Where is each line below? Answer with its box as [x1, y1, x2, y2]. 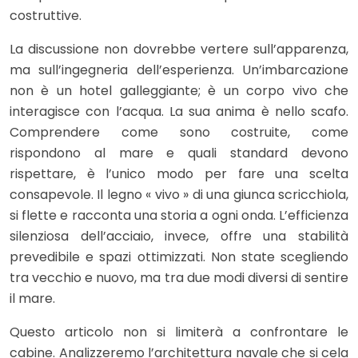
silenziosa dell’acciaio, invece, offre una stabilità [10, 227, 348, 246]
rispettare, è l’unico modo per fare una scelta [10, 165, 348, 184]
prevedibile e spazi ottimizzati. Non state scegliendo [10, 248, 348, 267]
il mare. [10, 289, 55, 308]
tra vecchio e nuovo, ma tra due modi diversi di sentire [10, 268, 348, 288]
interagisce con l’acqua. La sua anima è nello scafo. [10, 102, 348, 121]
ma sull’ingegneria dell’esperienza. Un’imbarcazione [10, 61, 348, 80]
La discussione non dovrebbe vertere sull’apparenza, [10, 40, 348, 59]
